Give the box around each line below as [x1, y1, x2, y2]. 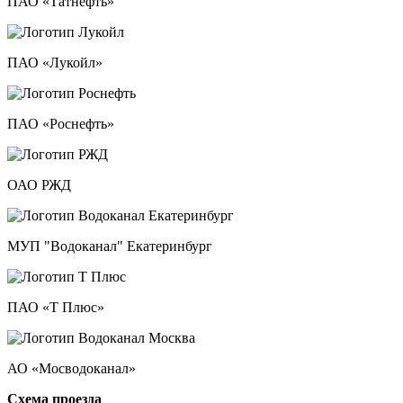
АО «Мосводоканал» [7, 360, 136, 376]
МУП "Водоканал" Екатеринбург [7, 237, 212, 254]
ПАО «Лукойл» [7, 54, 103, 70]
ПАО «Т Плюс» [7, 299, 104, 315]
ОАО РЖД [7, 176, 71, 193]
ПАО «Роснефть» [7, 115, 114, 131]
